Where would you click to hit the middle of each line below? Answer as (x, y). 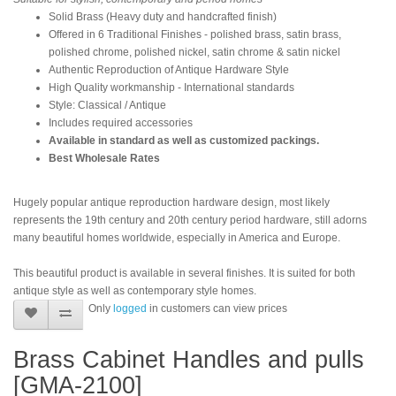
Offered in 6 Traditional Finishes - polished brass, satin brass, (195, 34)
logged (130, 308)
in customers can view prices (217, 308)
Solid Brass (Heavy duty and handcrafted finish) (163, 16)
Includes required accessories (121, 122)
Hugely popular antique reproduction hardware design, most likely (171, 202)
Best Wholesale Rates (104, 158)
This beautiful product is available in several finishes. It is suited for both (184, 273)
